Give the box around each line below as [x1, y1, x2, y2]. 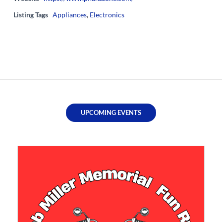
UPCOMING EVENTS [81, 109, 141, 117]
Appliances [53, 10, 87, 19]
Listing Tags [13, 10, 48, 19]
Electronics [90, 10, 124, 19]
